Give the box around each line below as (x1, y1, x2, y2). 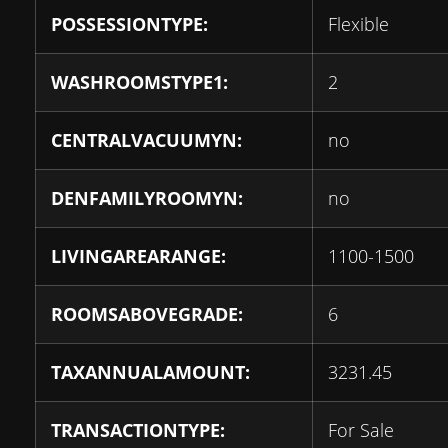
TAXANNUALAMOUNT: (51, 359, 250, 384)
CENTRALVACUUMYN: (51, 127, 242, 152)
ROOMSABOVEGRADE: (51, 301, 243, 326)
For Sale (328, 417, 394, 442)
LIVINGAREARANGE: (51, 243, 226, 268)
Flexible (328, 11, 389, 36)
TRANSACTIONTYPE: (51, 417, 225, 442)
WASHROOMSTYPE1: (51, 69, 228, 94)
